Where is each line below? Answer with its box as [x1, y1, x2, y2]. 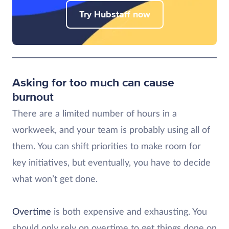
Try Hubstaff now [79, 9, 150, 20]
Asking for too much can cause [12, 76, 174, 90]
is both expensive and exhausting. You [51, 208, 207, 217]
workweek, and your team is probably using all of [12, 126, 210, 135]
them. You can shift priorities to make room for [12, 142, 201, 151]
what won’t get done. [12, 175, 98, 184]
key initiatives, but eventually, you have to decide [12, 158, 211, 168]
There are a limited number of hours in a [12, 109, 177, 119]
